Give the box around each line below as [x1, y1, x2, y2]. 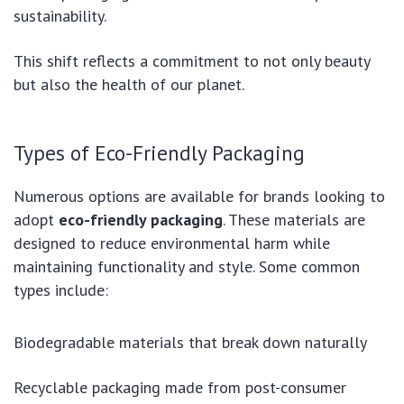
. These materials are [223, 208, 365, 230]
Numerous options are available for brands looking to [14, 185, 385, 207]
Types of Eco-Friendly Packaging [14, 138, 305, 166]
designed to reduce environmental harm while [14, 232, 330, 253]
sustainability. [14, 5, 106, 26]
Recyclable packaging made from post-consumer [14, 376, 346, 398]
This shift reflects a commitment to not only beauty [14, 50, 370, 71]
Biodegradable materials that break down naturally [14, 331, 367, 353]
